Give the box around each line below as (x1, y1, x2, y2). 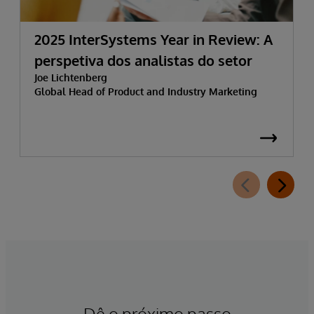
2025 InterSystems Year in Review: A (34, 30, 273, 49)
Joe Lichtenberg (34, 71, 107, 84)
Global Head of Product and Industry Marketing (34, 86, 257, 98)
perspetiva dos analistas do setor (34, 51, 252, 70)
